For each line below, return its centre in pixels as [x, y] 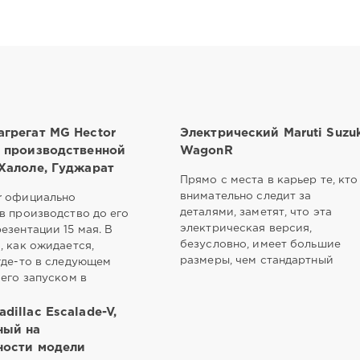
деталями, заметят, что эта [256, 212]
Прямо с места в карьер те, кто [269, 180]
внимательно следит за [245, 196]
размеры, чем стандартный [256, 260]
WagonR [206, 150]
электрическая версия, [246, 228]
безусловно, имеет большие [260, 244]
